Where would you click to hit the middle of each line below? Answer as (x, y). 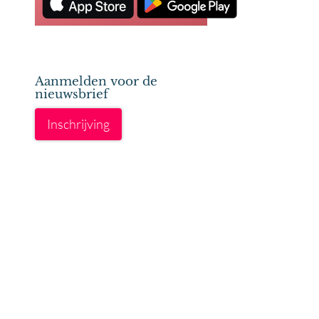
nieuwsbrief (71, 94)
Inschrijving (78, 124)
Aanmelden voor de (96, 82)
